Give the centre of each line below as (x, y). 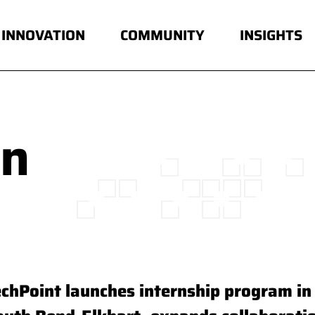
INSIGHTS (271, 35)
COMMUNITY (162, 35)
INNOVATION (43, 35)
